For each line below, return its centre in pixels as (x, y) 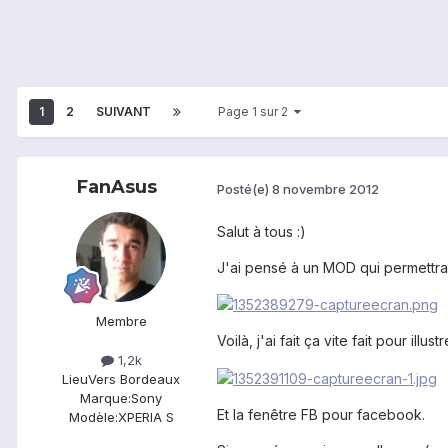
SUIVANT (123, 112)
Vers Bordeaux (134, 379)
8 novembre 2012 (325, 188)
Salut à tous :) (261, 232)
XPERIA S (145, 417)
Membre (121, 321)
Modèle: (93, 417)
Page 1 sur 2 (256, 112)
